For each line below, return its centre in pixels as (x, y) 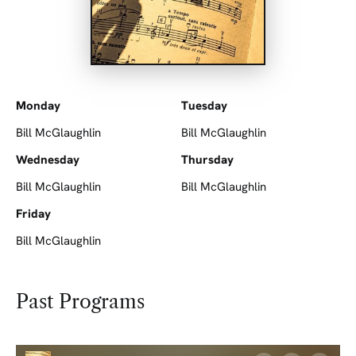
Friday (33, 213)
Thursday (207, 159)
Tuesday (204, 105)
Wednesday (48, 159)
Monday (38, 105)
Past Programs (80, 302)
